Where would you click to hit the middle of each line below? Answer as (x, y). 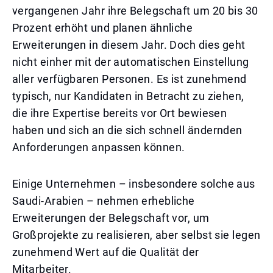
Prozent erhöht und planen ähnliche (103, 28)
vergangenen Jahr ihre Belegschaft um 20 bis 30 (135, 11)
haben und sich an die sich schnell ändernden (127, 130)
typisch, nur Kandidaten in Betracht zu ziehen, (128, 96)
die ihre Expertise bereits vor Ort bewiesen (120, 113)
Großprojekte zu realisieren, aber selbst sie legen (136, 235)
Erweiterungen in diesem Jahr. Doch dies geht (129, 45)
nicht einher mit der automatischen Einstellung (131, 62)
